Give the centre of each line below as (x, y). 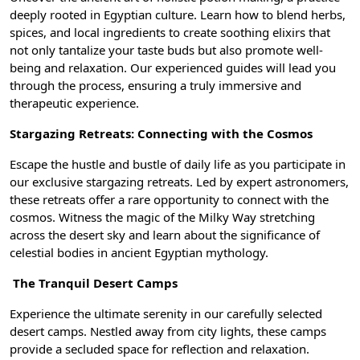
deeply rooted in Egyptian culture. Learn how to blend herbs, (178, 14)
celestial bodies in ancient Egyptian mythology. (139, 252)
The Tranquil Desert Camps (94, 282)
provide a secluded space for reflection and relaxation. (160, 348)
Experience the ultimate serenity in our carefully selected (166, 313)
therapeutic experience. (74, 102)
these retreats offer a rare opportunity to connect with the (169, 199)
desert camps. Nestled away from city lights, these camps (168, 331)
